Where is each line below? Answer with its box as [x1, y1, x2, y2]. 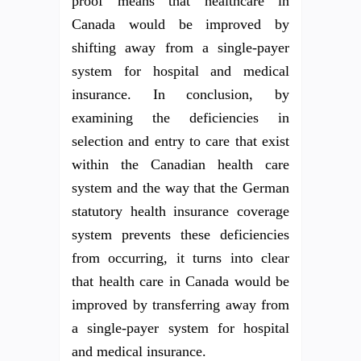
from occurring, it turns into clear [72, 250, 289, 266]
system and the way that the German [72, 180, 289, 196]
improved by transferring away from [72, 297, 289, 313]
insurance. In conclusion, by [72, 86, 289, 102]
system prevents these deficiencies [72, 226, 289, 243]
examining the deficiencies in [72, 110, 289, 126]
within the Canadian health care [72, 156, 289, 172]
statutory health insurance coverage [72, 203, 289, 219]
